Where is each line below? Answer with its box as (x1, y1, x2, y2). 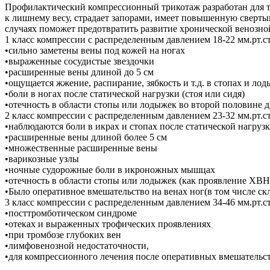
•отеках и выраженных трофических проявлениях (5, 218, 211, 229)
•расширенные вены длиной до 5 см (5, 66, 154, 77)
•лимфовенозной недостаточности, (5, 240, 149, 251)
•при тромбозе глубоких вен (5, 229, 121, 240)
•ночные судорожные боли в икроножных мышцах (5, 164, 215, 175)
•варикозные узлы (5, 153, 79, 164)
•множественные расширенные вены (5, 142, 157, 153)
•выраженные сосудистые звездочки (5, 55, 154, 66)
